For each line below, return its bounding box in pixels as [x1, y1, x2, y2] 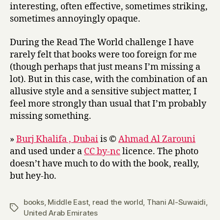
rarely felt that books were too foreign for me [10, 49, 197, 60]
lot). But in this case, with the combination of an [10, 73, 208, 85]
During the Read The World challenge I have [10, 36, 194, 48]
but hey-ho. [10, 170, 56, 182]
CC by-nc [84, 146, 120, 157]
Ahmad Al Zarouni [118, 134, 195, 145]
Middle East [48, 197, 89, 207]
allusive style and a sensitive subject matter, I [10, 85, 197, 97]
